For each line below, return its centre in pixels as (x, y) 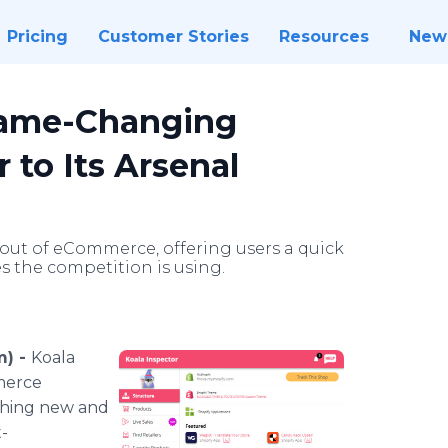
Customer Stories (173, 36)
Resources (323, 36)
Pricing (37, 36)
